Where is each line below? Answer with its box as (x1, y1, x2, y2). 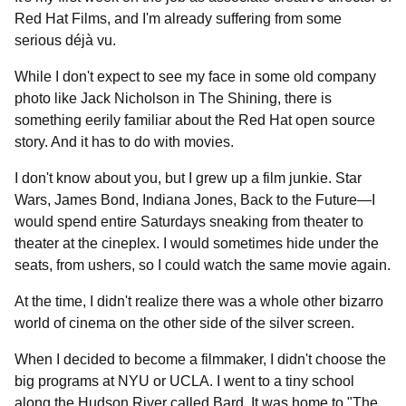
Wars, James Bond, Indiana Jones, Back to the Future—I (14, 192, 375, 208)
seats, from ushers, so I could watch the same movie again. (14, 257, 391, 273)
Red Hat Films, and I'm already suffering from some (14, 11, 342, 26)
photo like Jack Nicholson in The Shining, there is (14, 91, 332, 106)
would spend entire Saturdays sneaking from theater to (14, 214, 363, 229)
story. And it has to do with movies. (14, 134, 234, 150)
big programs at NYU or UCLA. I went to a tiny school (14, 373, 354, 389)
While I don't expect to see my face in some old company (14, 69, 376, 84)
